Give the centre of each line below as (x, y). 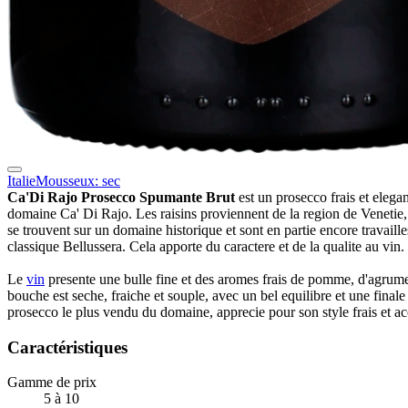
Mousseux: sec (78, 180)
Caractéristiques (67, 347)
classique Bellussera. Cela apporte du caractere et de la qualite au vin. (206, 246)
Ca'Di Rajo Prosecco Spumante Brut (121, 197)
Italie (21, 180)
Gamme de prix (52, 382)
